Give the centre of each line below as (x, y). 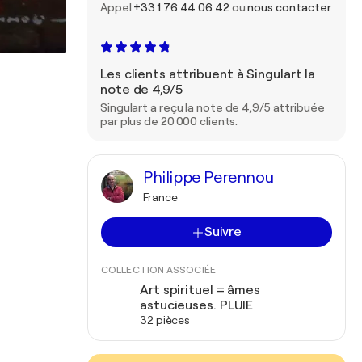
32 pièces (165, 320)
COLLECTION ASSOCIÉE (158, 270)
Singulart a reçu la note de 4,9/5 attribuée (213, 107)
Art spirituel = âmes (200, 290)
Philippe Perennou (208, 177)
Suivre (223, 232)
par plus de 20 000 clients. (169, 121)
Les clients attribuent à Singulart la (208, 74)
